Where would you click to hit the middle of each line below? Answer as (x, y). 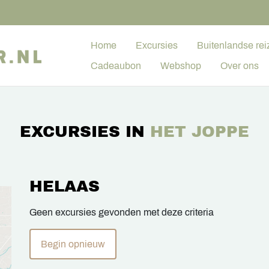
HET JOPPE (200, 132)
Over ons (240, 66)
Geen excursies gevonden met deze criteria (122, 213)
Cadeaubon (116, 66)
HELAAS (65, 186)
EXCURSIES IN (85, 132)
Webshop (181, 66)
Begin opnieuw (73, 244)
